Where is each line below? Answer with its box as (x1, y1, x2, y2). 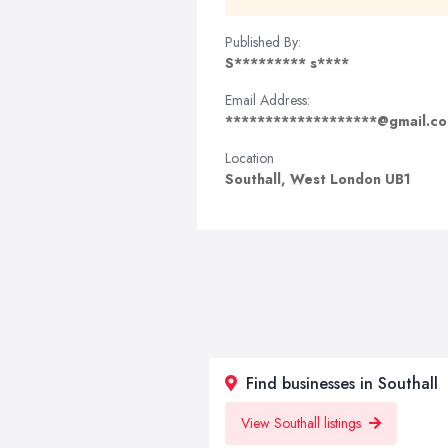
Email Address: (225, 90, 310, 110)
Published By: (225, 32, 301, 52)
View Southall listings (241, 413, 365, 433)
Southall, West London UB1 (225, 169, 411, 189)
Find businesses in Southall (241, 372, 438, 395)
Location (225, 148, 274, 168)
